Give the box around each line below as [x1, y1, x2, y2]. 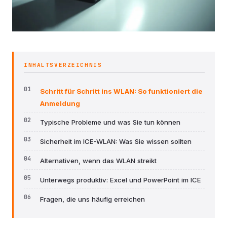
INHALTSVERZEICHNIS [24, 61, 102, 68]
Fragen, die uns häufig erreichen [40, 195, 145, 203]
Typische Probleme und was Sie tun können [40, 118, 180, 127]
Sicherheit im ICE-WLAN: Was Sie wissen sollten [40, 137, 192, 146]
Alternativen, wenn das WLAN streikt [40, 157, 157, 165]
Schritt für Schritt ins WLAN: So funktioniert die [40, 87, 203, 95]
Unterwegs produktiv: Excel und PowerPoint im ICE [40, 175, 201, 184]
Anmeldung [40, 99, 80, 107]
